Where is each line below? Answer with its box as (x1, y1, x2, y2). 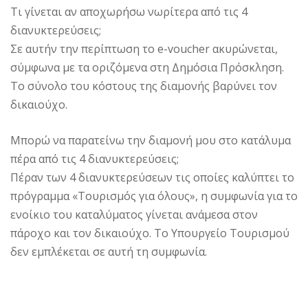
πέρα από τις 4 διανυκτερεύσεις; (10, 151, 179, 166)
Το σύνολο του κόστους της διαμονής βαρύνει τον (10, 78, 277, 93)
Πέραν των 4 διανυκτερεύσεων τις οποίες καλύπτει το (10, 169, 294, 185)
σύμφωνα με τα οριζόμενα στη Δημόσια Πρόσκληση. (10, 59, 284, 75)
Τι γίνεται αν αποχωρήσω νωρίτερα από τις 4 (10, 3, 247, 19)
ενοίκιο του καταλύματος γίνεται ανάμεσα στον (10, 206, 258, 222)
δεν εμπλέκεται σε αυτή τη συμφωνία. (10, 243, 207, 259)
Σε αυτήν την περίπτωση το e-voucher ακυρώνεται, (10, 41, 278, 56)
